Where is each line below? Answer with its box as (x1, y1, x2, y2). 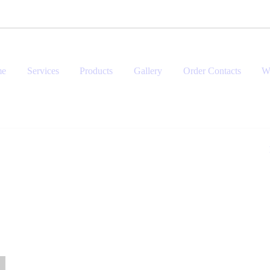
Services (27, 66, 59, 77)
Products (80, 66, 113, 77)
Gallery (134, 66, 162, 77)
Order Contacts (183, 66, 241, 77)
